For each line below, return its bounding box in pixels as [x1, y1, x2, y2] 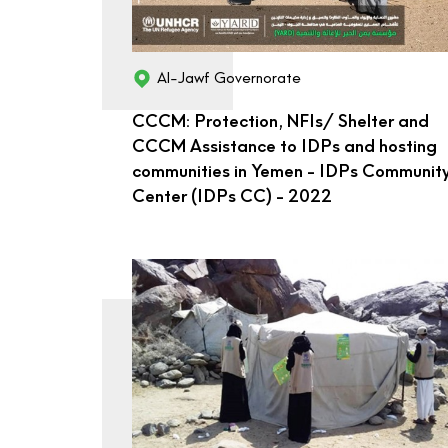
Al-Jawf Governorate [157, 69, 301, 88]
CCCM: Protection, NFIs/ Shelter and [132, 111, 429, 132]
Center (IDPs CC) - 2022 [132, 186, 332, 207]
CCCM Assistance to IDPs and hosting [132, 136, 437, 157]
